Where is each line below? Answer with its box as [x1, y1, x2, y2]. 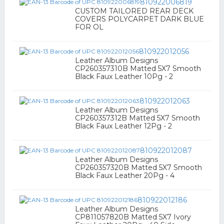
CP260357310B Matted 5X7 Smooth [74, 64, 201, 73]
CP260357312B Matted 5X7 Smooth [74, 113, 200, 122]
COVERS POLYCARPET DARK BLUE [74, 14, 204, 23]
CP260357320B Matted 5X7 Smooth [74, 163, 202, 172]
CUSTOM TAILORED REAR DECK [74, 6, 193, 15]
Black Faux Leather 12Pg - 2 [74, 121, 172, 130]
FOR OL [74, 22, 103, 31]
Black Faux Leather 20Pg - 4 [74, 171, 174, 180]
